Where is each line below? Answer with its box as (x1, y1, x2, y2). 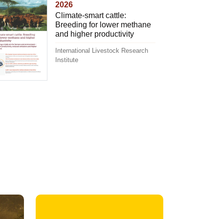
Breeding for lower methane (55, 21, 151, 29)
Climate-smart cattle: (55, 11, 126, 20)
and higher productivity (55, 30, 134, 39)
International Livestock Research (55, 47, 148, 55)
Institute (55, 56, 78, 64)
